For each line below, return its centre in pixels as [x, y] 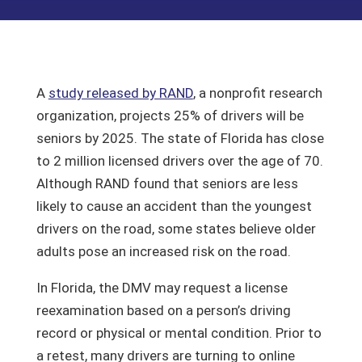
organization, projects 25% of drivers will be [170, 116]
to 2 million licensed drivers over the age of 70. [179, 161]
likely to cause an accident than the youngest [174, 206]
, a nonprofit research [257, 93]
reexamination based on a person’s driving [163, 310]
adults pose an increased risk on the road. [163, 251]
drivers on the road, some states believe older [176, 229]
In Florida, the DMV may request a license [162, 288]
